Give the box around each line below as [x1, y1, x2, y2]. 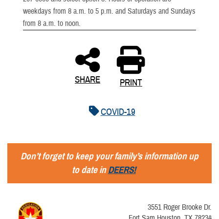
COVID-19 [100, 106, 135, 118]
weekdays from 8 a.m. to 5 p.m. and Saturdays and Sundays [23, 6, 196, 16]
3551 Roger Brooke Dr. [148, 202, 212, 212]
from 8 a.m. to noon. [23, 18, 81, 28]
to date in [71, 164, 108, 175]
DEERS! [108, 164, 136, 175]
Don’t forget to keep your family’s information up [21, 150, 198, 162]
